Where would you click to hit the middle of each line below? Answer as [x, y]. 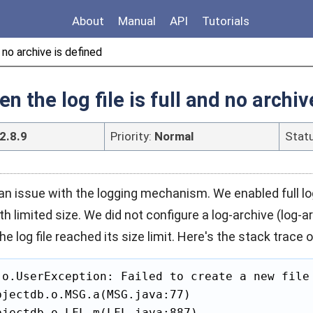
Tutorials [226, 21]
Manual [137, 21]
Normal [174, 136]
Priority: [132, 136]
